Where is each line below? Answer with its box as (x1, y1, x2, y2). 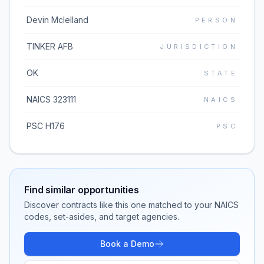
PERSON (194, 16, 237, 24)
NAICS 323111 (27, 94, 76, 104)
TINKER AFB (27, 41, 73, 51)
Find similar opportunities (24, 184, 139, 196)
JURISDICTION (160, 42, 237, 51)
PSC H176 (27, 121, 65, 131)
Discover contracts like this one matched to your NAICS (24, 200, 239, 210)
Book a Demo (100, 239, 154, 249)
